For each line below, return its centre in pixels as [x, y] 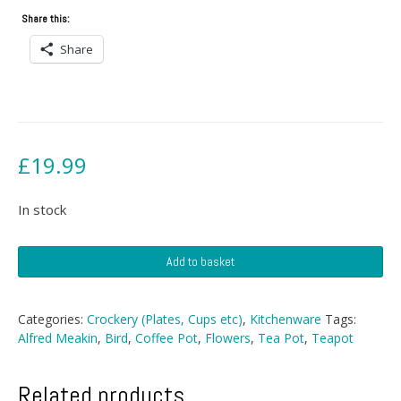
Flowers [228, 337]
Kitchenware [286, 319]
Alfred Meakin [58, 337]
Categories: [52, 319]
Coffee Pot [166, 337]
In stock [42, 209]
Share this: [46, 18]
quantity [40, 311]
